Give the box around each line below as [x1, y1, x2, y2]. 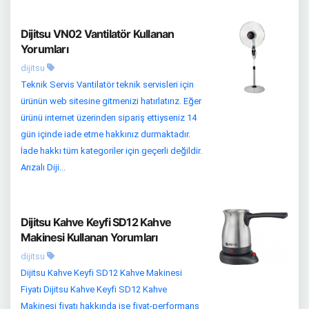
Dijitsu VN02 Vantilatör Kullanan [21, 27, 175, 41]
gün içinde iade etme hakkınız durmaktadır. [21, 129, 190, 140]
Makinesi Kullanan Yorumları [21, 230, 158, 245]
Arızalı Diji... [21, 162, 66, 173]
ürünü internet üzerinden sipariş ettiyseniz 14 [21, 112, 197, 123]
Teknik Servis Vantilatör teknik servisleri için [21, 79, 194, 90]
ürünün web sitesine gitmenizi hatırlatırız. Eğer [21, 96, 201, 107]
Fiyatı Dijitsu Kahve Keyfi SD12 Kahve [21, 284, 167, 295]
